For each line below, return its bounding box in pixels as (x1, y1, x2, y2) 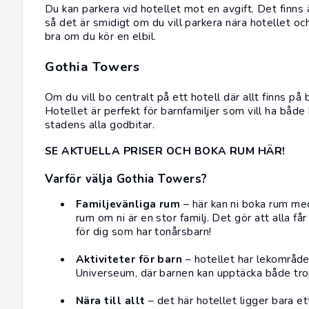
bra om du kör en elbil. (45, 29, 157, 44)
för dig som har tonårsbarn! (76, 224, 212, 239)
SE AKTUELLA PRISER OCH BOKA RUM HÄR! (45, 143, 286, 159)
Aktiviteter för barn (76, 252, 183, 267)
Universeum (76, 266, 135, 281)
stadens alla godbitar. (45, 117, 155, 132)
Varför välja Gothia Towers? (45, 171, 208, 188)
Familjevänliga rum (76, 197, 181, 212)
